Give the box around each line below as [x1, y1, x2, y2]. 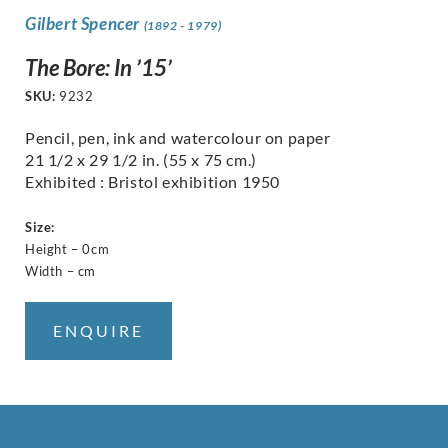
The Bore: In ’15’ [25, 53, 172, 81]
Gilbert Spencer [25, 12, 144, 34]
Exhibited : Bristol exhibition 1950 [25, 171, 280, 191]
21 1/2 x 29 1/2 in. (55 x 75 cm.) [25, 149, 261, 169]
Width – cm [25, 262, 96, 279]
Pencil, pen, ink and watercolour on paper [25, 127, 335, 147]
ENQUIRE [53, 320, 144, 340]
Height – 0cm [25, 240, 110, 257]
